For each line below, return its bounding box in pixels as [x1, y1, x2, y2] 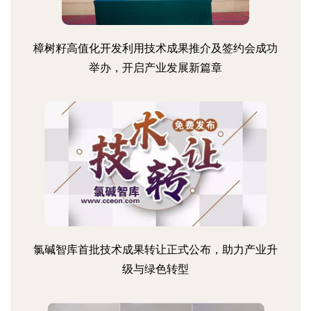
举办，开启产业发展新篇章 [89, 61, 222, 74]
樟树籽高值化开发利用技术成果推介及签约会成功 [33, 42, 278, 55]
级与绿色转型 [122, 262, 189, 276]
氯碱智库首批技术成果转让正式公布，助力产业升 [33, 243, 278, 256]
